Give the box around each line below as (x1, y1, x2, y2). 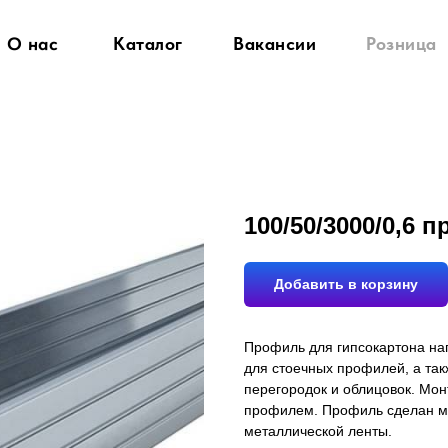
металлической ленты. (244, 423, 392, 439)
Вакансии (233, 33, 316, 54)
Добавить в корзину (274, 276, 418, 292)
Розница (366, 33, 437, 54)
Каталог (113, 33, 183, 54)
